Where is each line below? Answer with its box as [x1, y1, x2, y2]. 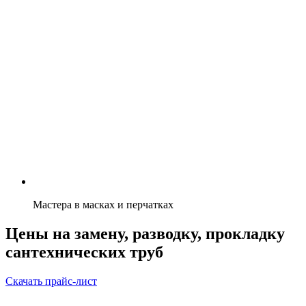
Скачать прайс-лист [5, 275, 97, 287]
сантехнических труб [5, 242, 163, 261]
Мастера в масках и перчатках [33, 198, 173, 210]
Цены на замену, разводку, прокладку [5, 224, 285, 242]
